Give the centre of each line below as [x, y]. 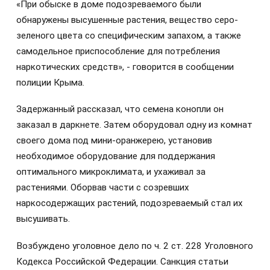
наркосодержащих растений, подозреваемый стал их [130, 203]
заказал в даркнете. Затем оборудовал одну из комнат [134, 125]
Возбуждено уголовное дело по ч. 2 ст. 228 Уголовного [135, 246]
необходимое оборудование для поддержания [116, 156]
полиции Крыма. [50, 83]
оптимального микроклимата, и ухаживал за [111, 172]
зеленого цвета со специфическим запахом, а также [129, 36]
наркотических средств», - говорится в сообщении [125, 67]
